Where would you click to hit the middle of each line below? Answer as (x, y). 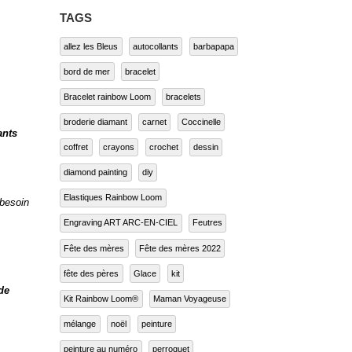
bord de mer (87, 76)
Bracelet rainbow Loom (108, 101)
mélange (80, 328)
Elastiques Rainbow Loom (113, 202)
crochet (163, 152)
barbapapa (213, 51)
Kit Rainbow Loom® (101, 303)
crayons (119, 152)
